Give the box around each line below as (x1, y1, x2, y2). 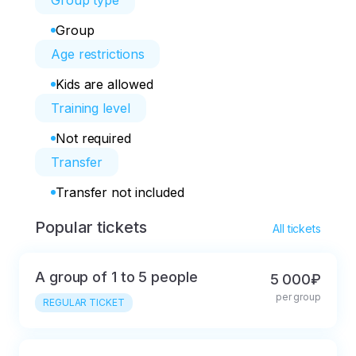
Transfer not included (56, 184, 184, 200)
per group (275, 291, 321, 303)
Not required (56, 130, 131, 146)
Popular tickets (35, 218, 147, 237)
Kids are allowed (56, 76, 153, 92)
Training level (51, 100, 130, 116)
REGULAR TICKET (43, 296, 125, 308)
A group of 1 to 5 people (35, 269, 198, 285)
